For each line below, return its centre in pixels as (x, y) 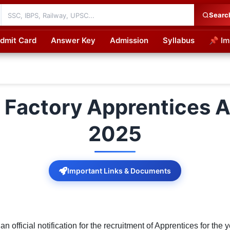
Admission (129, 40)
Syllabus (179, 40)
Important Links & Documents (119, 171)
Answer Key (73, 40)
